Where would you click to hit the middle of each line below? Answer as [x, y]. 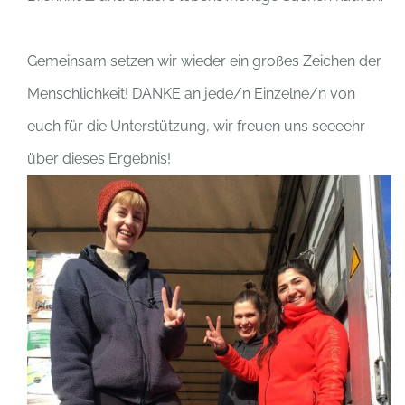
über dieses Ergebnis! [99, 159]
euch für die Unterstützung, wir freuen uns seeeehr [196, 126]
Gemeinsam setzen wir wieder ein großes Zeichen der [204, 61]
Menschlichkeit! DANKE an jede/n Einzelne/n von [191, 94]
